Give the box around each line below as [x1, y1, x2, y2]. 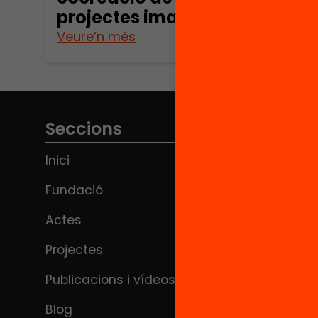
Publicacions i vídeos [45, 270, 175, 288]
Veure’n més [57, 27, 136, 45]
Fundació [45, 181, 103, 199]
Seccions [45, 116, 122, 141]
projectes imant [57, 5, 197, 29]
